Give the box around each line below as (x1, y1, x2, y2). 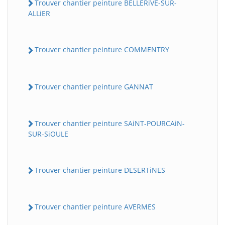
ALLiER (28, 9, 50, 19)
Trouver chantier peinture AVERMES (35, 202, 156, 212)
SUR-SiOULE (28, 129, 68, 139)
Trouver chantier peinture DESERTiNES (35, 165, 165, 175)
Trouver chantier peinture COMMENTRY (35, 45, 169, 55)
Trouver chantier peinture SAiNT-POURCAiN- (35, 118, 185, 128)
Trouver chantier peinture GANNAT (35, 81, 153, 91)
